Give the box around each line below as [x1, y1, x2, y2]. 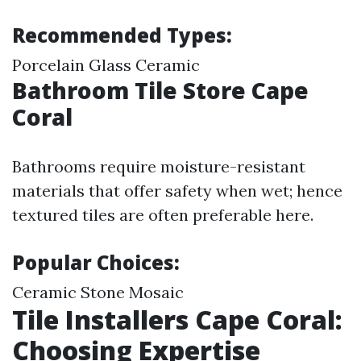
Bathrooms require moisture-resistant [12, 156, 305, 176]
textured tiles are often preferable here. [12, 205, 313, 225]
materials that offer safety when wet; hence [12, 180, 342, 201]
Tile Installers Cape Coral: [12, 302, 342, 337]
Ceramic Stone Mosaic [12, 282, 184, 302]
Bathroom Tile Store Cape [12, 75, 309, 106]
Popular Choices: [12, 249, 180, 276]
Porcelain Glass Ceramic [12, 55, 200, 75]
